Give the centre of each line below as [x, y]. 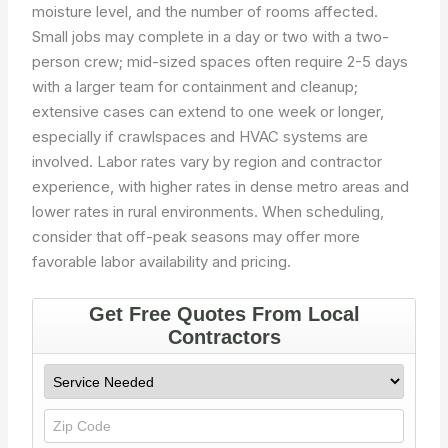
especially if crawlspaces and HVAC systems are [200, 136]
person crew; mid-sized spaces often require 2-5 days [220, 61]
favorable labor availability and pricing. [162, 261]
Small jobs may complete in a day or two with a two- [211, 36]
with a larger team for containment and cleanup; [195, 86]
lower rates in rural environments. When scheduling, [208, 211]
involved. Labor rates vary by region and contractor [207, 161]
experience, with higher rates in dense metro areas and [221, 186]
